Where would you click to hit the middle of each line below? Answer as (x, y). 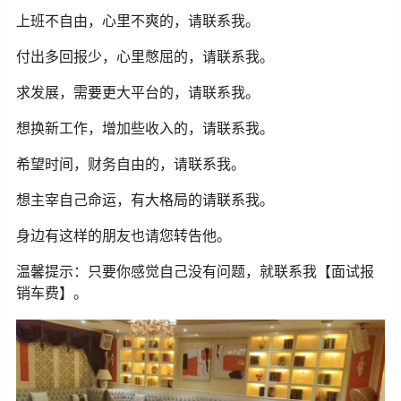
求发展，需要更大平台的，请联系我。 (138, 93)
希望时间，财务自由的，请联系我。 (131, 164)
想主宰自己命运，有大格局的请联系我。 (145, 200)
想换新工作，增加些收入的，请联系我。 (145, 128)
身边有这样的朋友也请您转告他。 (124, 236)
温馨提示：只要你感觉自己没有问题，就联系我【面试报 (195, 272)
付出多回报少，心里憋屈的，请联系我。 (145, 57)
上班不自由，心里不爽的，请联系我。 (138, 21)
